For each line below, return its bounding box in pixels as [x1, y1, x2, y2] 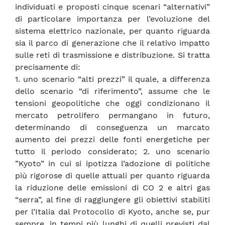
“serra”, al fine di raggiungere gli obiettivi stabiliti [15, 195, 210, 205]
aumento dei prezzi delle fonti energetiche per [15, 135, 210, 145]
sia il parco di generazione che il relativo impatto [15, 38, 210, 48]
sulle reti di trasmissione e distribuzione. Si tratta [15, 50, 210, 60]
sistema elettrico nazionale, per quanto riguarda [15, 26, 210, 36]
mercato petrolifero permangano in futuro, [15, 110, 210, 121]
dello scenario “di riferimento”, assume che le [15, 86, 210, 96]
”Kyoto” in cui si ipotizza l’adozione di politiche [15, 159, 210, 169]
